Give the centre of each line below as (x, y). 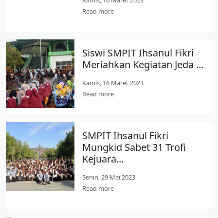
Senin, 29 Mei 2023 (109, 177)
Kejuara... (103, 159)
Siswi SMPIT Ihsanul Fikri (138, 53)
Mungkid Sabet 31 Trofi (134, 147)
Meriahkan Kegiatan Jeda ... (143, 64)
